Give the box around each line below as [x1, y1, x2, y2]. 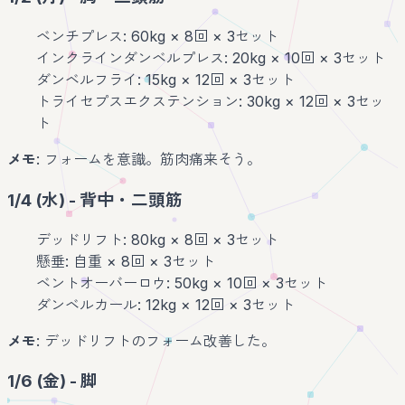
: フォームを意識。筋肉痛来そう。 [36, 150, 261, 169]
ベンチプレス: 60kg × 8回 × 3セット [36, 27, 278, 46]
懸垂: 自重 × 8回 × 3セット [36, 251, 215, 270]
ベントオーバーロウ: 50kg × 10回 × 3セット [36, 273, 327, 292]
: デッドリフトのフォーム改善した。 [36, 331, 276, 350]
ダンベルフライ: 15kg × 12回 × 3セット [36, 71, 295, 89]
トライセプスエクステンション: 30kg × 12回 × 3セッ [36, 92, 384, 111]
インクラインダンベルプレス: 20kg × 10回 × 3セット [36, 49, 385, 68]
